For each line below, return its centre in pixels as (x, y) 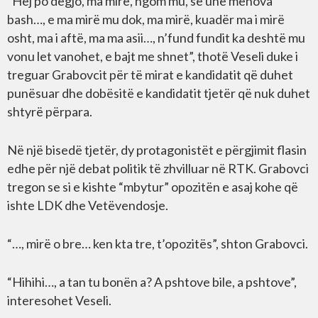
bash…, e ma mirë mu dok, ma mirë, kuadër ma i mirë (146, 19)
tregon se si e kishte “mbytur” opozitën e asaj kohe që (153, 187)
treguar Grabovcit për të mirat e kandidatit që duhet (150, 75)
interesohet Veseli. (59, 300)
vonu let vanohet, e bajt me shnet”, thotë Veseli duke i (153, 56)
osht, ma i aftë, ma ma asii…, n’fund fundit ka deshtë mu (156, 38)
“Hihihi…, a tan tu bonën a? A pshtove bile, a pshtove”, (152, 282)
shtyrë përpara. (50, 111)
